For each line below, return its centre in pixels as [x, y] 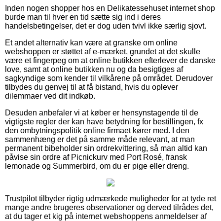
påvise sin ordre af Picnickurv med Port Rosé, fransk [96, 157]
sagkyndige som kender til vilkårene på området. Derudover [109, 78]
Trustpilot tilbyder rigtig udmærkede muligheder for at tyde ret [110, 198]
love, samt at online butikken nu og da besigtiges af [94, 69]
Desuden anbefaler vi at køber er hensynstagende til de [102, 112]
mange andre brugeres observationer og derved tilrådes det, [109, 207]
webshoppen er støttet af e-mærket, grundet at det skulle [103, 51]
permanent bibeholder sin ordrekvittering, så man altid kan [106, 148]
